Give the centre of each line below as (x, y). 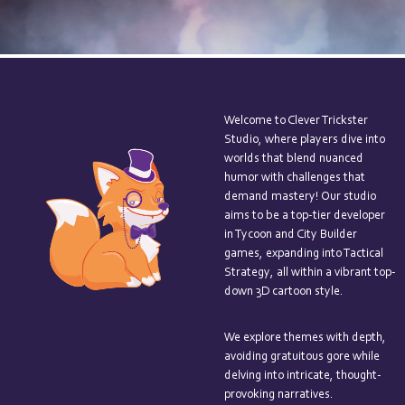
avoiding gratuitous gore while (301, 358)
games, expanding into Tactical (303, 254)
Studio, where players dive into (304, 141)
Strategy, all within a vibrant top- (310, 273)
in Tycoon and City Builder (290, 235)
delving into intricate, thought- (302, 377)
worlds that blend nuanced (293, 160)
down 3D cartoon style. (283, 292)
